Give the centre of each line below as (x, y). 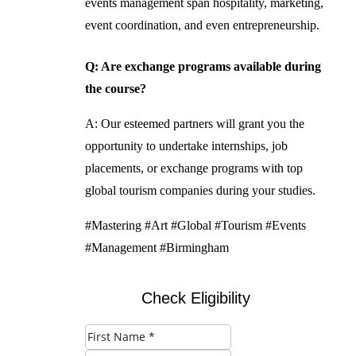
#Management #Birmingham (157, 247)
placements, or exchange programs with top (193, 168)
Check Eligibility (196, 298)
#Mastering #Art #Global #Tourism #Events (195, 225)
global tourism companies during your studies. (200, 190)
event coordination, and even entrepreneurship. (202, 25)
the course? (115, 88)
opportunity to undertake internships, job (186, 145)
